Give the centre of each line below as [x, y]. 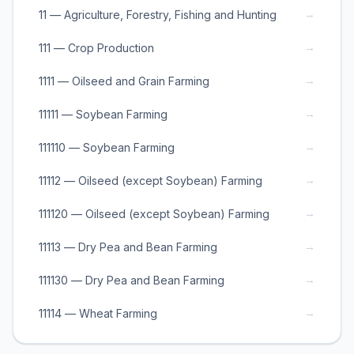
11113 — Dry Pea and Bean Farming [128, 247]
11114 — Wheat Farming [98, 313]
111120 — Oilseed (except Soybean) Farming [154, 213]
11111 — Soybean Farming [103, 114]
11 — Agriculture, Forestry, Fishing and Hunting [158, 14]
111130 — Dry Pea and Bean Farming [132, 280]
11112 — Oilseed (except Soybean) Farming [151, 180]
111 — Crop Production [96, 47]
